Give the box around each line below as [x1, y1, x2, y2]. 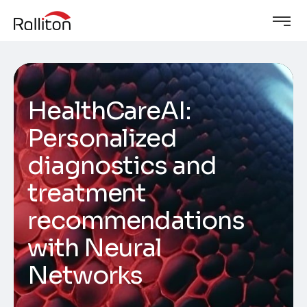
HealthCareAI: [27, 95, 191, 126]
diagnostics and [27, 150, 217, 181]
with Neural [27, 232, 162, 263]
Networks [27, 260, 143, 291]
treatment [27, 177, 147, 208]
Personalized [27, 123, 177, 153]
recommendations [27, 205, 245, 236]
